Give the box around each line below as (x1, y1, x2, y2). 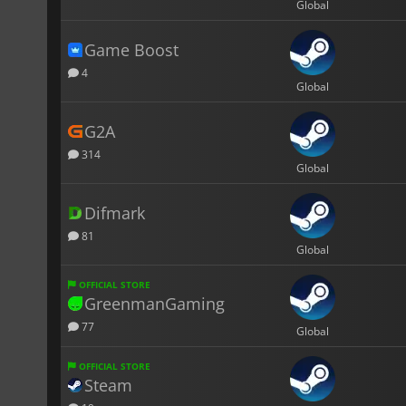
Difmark (84, 201, 145, 224)
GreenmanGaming (84, 292, 225, 314)
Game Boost (84, 38, 179, 61)
